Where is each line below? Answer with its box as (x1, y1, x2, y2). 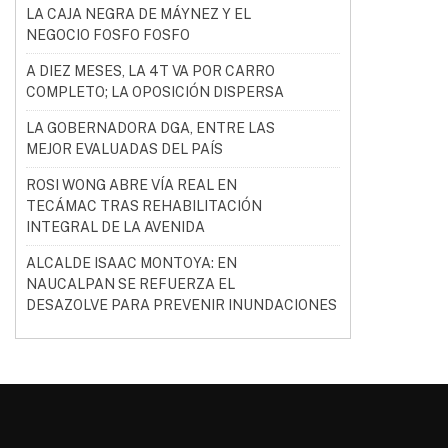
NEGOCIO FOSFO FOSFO (26, 27, 190, 43)
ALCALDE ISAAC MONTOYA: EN (26, 255, 237, 271)
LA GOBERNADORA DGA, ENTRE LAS (26, 120, 275, 136)
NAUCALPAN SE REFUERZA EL (26, 276, 235, 292)
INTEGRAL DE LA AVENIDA (26, 219, 205, 235)
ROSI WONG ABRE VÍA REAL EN (26, 177, 237, 193)
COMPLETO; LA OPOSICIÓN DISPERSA (26, 84, 284, 100)
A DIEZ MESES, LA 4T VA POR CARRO (26, 63, 275, 79)
